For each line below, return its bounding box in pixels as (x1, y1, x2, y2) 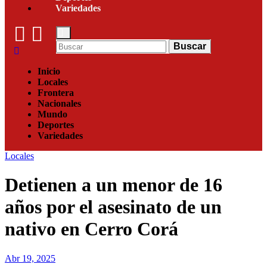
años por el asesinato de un (5, 196, 222, 218)
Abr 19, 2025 (5, 253, 55, 263)
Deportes (38, 119, 74, 130)
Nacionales (38, 98, 81, 108)
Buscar (173, 41, 207, 51)
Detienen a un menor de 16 (5, 174, 222, 196)
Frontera (38, 87, 74, 98)
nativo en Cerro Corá (5, 218, 178, 240)
